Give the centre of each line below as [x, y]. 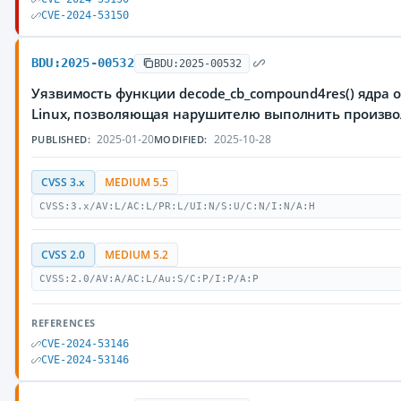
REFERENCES [64, 323]
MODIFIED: [181, 139]
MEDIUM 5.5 [137, 182]
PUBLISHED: [61, 139]
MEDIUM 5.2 [137, 255]
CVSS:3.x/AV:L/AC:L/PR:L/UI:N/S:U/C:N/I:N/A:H [177, 206]
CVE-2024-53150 [85, 15]
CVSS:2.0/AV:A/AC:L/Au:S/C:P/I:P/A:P [149, 279]
